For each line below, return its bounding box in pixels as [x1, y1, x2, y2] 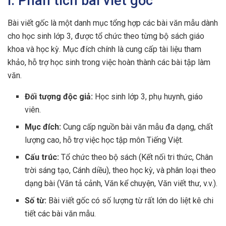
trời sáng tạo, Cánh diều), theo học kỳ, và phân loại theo [25, 165, 216, 175]
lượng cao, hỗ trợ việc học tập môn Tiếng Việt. [25, 135, 184, 145]
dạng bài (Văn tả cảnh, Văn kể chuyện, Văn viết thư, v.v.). [25, 178, 218, 188]
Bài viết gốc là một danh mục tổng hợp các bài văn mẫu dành [8, 18, 218, 28]
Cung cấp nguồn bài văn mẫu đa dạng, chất [61, 122, 213, 132]
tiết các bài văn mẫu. [25, 208, 96, 218]
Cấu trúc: [25, 152, 60, 162]
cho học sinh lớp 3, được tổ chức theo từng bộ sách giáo [8, 31, 204, 41]
